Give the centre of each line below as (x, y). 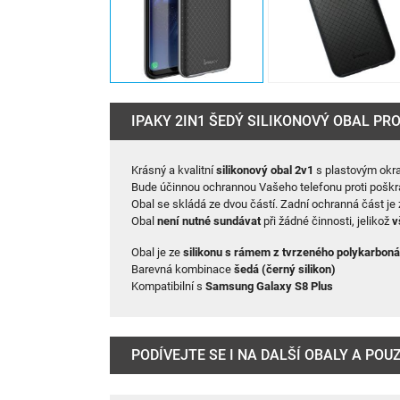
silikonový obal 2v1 (265, 171)
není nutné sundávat (209, 221)
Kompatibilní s (169, 287)
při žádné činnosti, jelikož (327, 221)
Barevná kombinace (183, 270)
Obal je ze (158, 253)
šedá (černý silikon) (285, 270)
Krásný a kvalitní (174, 171)
